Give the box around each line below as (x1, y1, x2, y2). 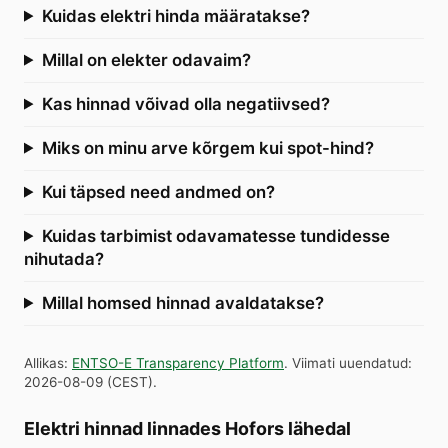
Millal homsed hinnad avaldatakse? (41, 292, 324, 313)
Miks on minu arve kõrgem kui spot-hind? (41, 137, 374, 158)
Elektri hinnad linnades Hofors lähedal (24, 417, 351, 439)
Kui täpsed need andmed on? (41, 181, 275, 202)
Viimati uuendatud (292, 354, 408, 371)
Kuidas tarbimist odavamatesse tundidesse (41, 225, 390, 246)
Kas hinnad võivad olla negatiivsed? (41, 93, 330, 114)
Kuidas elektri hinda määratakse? (41, 5, 310, 26)
